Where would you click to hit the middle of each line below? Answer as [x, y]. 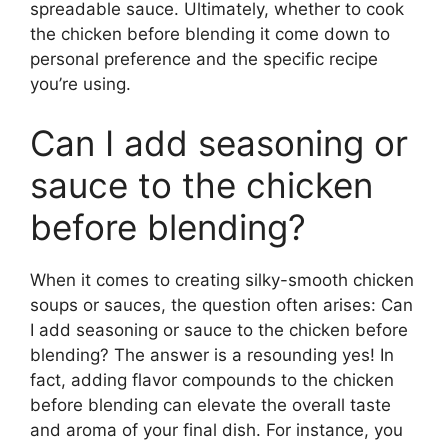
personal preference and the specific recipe [204, 58]
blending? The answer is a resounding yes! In [212, 355]
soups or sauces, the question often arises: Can [221, 305]
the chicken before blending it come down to [210, 33]
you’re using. [80, 83]
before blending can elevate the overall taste [210, 405]
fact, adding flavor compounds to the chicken [212, 380]
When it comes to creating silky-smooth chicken [222, 280]
